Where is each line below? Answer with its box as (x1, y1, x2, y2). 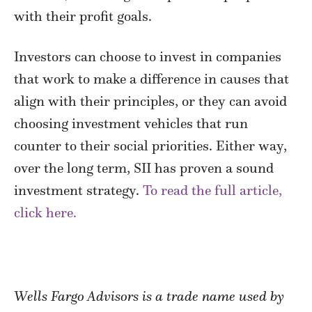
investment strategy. (14, 181, 143, 198)
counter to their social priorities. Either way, (14, 136, 287, 154)
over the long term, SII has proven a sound (14, 159, 274, 176)
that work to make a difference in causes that (14, 70, 289, 87)
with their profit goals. (14, 7, 152, 24)
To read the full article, (143, 181, 282, 198)
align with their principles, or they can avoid (14, 92, 287, 109)
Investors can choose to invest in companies (14, 47, 281, 65)
